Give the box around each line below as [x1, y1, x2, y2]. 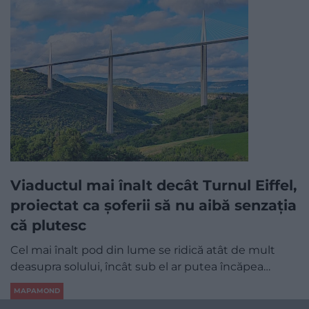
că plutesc [10, 217, 86, 235]
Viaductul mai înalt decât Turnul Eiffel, [10, 177, 297, 195]
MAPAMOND [14, 286, 60, 295]
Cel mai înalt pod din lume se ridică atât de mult [10, 243, 275, 257]
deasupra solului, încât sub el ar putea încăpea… [10, 260, 270, 274]
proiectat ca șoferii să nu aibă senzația [10, 197, 297, 215]
